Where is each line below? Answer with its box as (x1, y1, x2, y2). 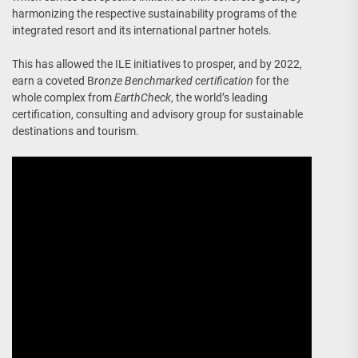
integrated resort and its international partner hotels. (12, 24, 272, 38)
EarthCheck (114, 91, 171, 105)
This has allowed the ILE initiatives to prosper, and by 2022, (12, 58, 302, 71)
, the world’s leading (171, 91, 268, 105)
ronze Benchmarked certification (94, 74, 253, 88)
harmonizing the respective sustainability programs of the (12, 7, 296, 21)
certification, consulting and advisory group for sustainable (12, 108, 303, 121)
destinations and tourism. (12, 125, 139, 138)
